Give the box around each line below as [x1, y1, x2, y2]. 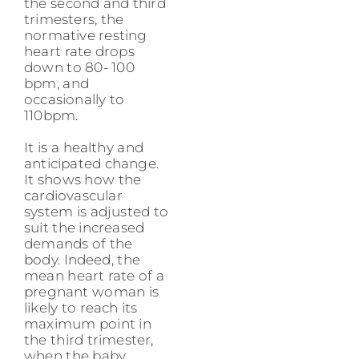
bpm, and [24, 75, 89, 92]
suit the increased [24, 220, 145, 236]
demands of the [24, 236, 133, 252]
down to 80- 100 [24, 59, 135, 76]
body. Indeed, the [24, 252, 140, 268]
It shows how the [24, 171, 142, 188]
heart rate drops [24, 43, 135, 60]
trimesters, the [24, 11, 124, 28]
